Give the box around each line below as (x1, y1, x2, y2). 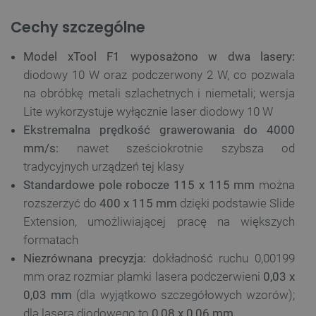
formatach (23, 232, 78, 247)
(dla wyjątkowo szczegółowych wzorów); (72, 287, 296, 302)
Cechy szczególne (11, 16, 145, 37)
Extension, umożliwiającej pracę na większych (23, 214, 295, 229)
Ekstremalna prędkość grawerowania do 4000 (23, 122, 295, 137)
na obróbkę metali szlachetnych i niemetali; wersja (23, 85, 295, 100)
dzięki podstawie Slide (177, 195, 295, 210)
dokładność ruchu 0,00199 (145, 250, 295, 265)
